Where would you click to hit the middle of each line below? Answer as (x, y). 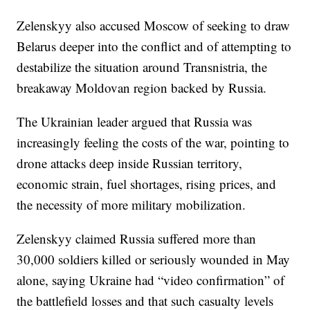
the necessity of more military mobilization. (131, 204)
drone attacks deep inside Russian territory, (130, 163)
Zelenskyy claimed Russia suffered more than (137, 238)
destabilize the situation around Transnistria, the (142, 66)
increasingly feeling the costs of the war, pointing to (153, 142)
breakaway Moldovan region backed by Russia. (142, 87)
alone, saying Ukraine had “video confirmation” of (151, 280)
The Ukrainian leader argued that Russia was (135, 121)
